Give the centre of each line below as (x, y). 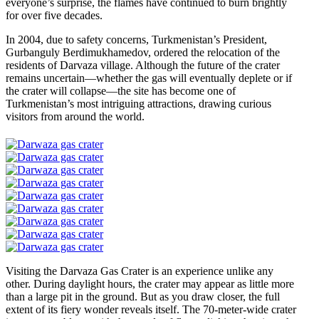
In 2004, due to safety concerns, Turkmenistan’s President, (136, 39)
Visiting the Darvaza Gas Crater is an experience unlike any (140, 271)
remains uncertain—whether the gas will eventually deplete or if (149, 78)
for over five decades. (54, 15)
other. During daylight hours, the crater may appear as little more (150, 283)
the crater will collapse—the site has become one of (121, 90)
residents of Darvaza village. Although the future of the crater (143, 65)
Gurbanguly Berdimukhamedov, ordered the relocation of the (143, 52)
